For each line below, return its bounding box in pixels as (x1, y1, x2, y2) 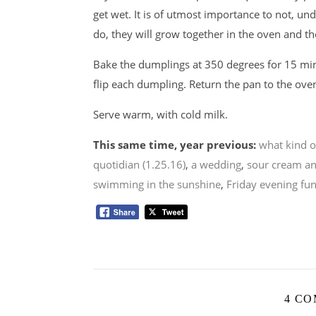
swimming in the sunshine (93, 177, 221, 191)
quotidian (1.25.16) (93, 157, 186, 171)
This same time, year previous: (93, 138, 256, 152)
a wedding (191, 157, 241, 171)
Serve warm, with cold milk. (93, 107, 228, 121)
